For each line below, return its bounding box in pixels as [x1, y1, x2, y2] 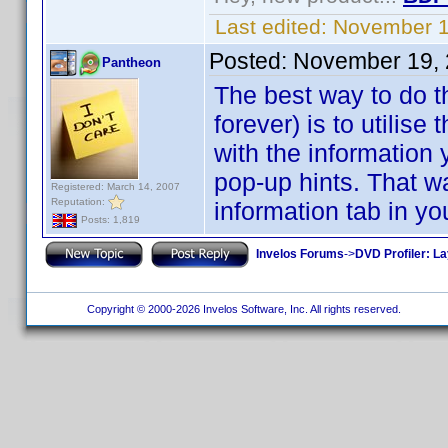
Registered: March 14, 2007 [51, 181, 180, 192]
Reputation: [51, 195, 108, 207]
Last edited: [209, 15, 333, 38]
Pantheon [102, 55, 161, 70]
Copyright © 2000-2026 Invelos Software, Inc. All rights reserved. [80, 303, 404, 315]
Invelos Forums [256, 246, 344, 261]
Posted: [209, 48, 293, 74]
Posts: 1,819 [78, 214, 140, 226]
